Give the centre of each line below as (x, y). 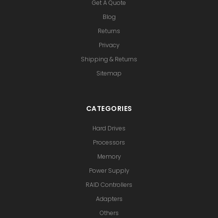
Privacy (109, 45)
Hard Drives (109, 128)
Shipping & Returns (109, 59)
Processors (109, 142)
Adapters (109, 199)
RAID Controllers (109, 184)
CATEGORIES (109, 108)
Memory (109, 156)
